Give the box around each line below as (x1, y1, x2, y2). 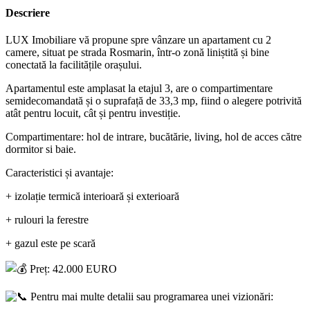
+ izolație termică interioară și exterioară (6, 190, 179, 203)
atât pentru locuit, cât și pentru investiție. (6, 107, 181, 120)
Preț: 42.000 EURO (27, 263, 117, 275)
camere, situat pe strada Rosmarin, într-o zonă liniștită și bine (6, 46, 269, 59)
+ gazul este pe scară (6, 237, 95, 250)
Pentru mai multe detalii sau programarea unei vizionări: (28, 291, 273, 303)
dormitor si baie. (6, 143, 76, 156)
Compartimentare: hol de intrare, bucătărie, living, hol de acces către (6, 131, 302, 143)
